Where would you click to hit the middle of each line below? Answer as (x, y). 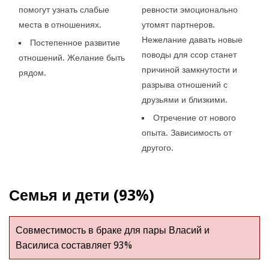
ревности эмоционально (189, 9)
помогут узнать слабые (64, 9)
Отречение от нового (194, 117)
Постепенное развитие (75, 42)
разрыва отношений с (184, 84)
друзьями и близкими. (184, 99)
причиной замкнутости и (189, 69)
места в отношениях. (60, 24)
